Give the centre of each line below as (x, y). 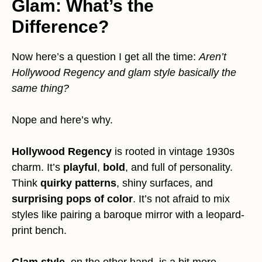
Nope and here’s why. (62, 120)
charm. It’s (37, 168)
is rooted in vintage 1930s (173, 152)
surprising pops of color (72, 199)
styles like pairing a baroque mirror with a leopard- (128, 215)
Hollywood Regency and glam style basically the (124, 73)
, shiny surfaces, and (165, 183)
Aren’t (213, 57)
